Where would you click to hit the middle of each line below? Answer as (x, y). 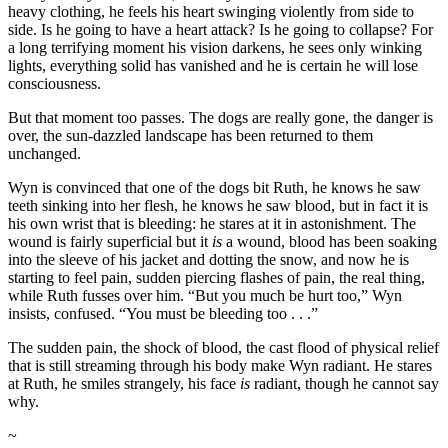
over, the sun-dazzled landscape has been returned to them (190, 135)
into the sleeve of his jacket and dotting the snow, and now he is (208, 259)
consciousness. (54, 83)
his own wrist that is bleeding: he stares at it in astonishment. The (212, 223)
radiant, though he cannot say (344, 383)
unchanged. (44, 153)
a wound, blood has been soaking (329, 241)
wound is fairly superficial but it (110, 241)
